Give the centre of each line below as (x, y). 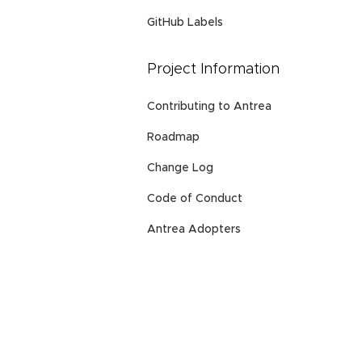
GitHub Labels (185, 23)
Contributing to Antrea (209, 107)
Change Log (180, 168)
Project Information (213, 70)
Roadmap (173, 137)
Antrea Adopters (194, 229)
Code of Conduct (195, 199)
